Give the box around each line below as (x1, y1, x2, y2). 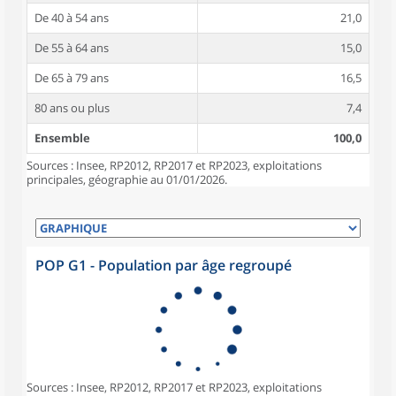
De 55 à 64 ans (34, 40, 109, 56)
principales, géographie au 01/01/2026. (27, 171, 227, 187)
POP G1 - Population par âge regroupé (35, 255, 292, 275)
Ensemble (34, 130, 90, 146)
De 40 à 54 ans (34, 10, 109, 26)
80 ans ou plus (34, 100, 110, 116)
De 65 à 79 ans (34, 70, 109, 86)
